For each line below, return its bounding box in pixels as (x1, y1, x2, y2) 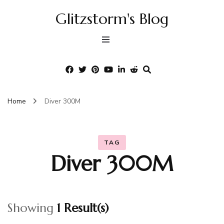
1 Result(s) (57, 200, 109, 215)
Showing (7, 200, 57, 215)
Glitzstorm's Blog (55, 9, 168, 28)
